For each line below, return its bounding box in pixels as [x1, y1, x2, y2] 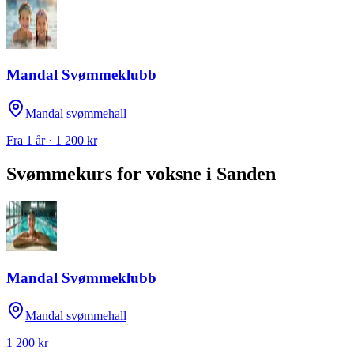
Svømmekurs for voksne [6, 164, 201, 185]
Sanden [217, 164, 276, 185]
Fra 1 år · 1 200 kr [6, 134, 97, 148]
